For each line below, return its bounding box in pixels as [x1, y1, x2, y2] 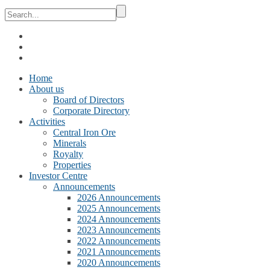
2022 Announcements [77, 236, 160, 246]
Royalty [53, 149, 83, 159]
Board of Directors [53, 95, 124, 105]
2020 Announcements [77, 257, 160, 268]
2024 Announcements [77, 214, 160, 224]
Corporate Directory [53, 105, 130, 116]
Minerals [53, 138, 86, 148]
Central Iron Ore [53, 127, 116, 137]
